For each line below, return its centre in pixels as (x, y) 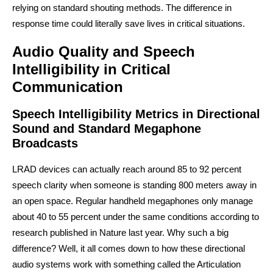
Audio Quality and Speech (104, 51)
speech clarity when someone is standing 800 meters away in (134, 185)
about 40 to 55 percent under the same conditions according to (136, 217)
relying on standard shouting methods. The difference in (122, 8)
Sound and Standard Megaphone (107, 129)
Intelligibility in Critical (91, 69)
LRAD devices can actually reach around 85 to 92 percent (127, 169)
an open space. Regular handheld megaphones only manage (133, 201)
